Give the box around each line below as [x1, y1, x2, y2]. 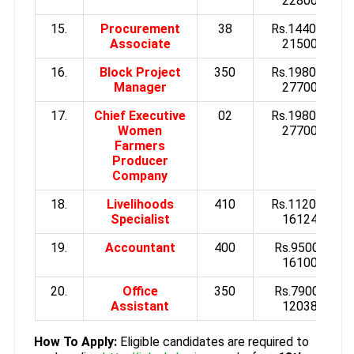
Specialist [110, 211, 170, 227]
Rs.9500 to [274, 239, 336, 255]
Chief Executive [94, 107, 186, 123]
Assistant [111, 298, 170, 314]
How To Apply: [33, 333, 117, 349]
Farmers [115, 137, 166, 153]
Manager [113, 79, 167, 95]
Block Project [99, 64, 181, 80]
